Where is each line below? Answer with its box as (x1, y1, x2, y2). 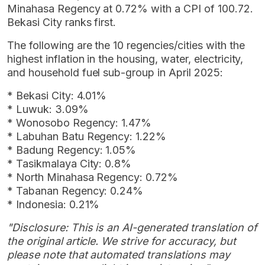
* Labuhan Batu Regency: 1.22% (7, 130, 167, 143)
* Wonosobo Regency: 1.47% (7, 116, 152, 129)
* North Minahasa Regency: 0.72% (7, 170, 179, 183)
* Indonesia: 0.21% (7, 198, 100, 211)
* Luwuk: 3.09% (7, 102, 89, 115)
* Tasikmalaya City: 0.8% (7, 157, 132, 170)
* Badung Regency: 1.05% (7, 143, 137, 156)
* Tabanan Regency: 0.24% (7, 184, 144, 197)
